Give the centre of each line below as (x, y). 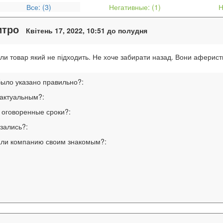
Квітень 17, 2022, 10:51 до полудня (87, 30)
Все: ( (36, 7)
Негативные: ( (132, 7)
